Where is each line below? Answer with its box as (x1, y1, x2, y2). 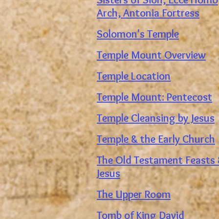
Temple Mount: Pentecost (97, 90, 212, 104)
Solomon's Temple (97, 27, 179, 41)
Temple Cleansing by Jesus (97, 111, 215, 125)
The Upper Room (97, 188, 171, 201)
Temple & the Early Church (97, 132, 215, 146)
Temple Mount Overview (97, 48, 206, 62)
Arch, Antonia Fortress (97, 6, 199, 20)
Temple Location (97, 69, 171, 83)
